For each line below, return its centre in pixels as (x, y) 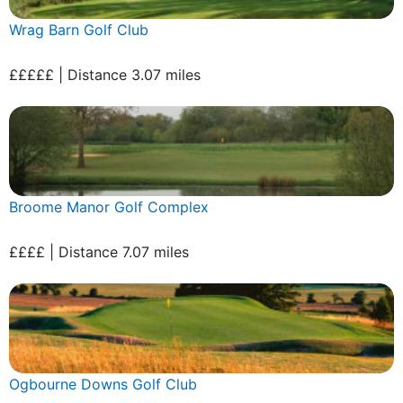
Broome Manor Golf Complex (109, 206)
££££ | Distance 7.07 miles (99, 251)
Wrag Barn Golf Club (79, 29)
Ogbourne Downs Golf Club (103, 384)
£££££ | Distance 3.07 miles (105, 74)
